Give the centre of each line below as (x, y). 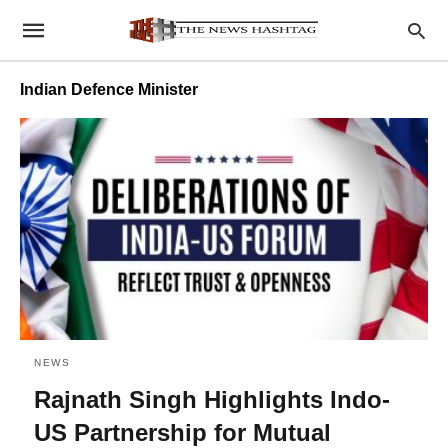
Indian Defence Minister (109, 89)
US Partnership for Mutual (182, 432)
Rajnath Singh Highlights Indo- (212, 399)
